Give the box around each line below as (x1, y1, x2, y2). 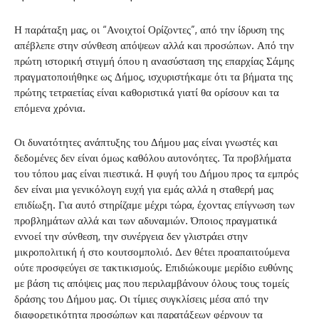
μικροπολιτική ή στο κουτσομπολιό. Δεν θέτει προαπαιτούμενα (14, 244, 290, 258)
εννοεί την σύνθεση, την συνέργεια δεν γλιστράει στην (14, 229, 248, 243)
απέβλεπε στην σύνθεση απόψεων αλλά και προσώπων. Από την (14, 38, 294, 52)
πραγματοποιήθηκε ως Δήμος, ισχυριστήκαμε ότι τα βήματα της (14, 69, 293, 83)
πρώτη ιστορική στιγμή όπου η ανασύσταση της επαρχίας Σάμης (14, 53, 294, 68)
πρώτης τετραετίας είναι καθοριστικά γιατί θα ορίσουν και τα (14, 85, 279, 99)
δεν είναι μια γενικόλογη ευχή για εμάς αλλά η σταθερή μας (14, 182, 273, 196)
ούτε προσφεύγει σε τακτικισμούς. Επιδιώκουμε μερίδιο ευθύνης (14, 260, 293, 274)
